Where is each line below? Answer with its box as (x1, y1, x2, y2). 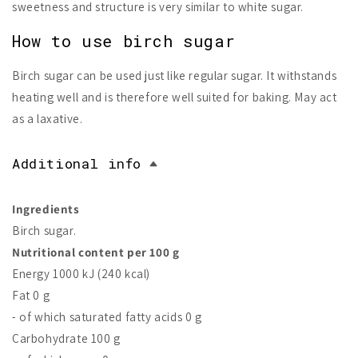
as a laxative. (12, 111, 83, 126)
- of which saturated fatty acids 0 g (12, 309, 202, 324)
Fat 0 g (12, 288, 50, 303)
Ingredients (12, 201, 80, 217)
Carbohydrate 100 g (12, 331, 121, 346)
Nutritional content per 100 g (12, 245, 180, 260)
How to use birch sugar (12, 30, 236, 52)
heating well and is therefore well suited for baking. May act (12, 89, 337, 105)
